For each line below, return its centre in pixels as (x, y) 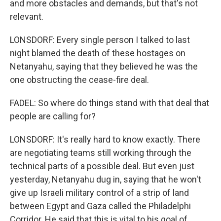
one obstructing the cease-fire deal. (79, 80)
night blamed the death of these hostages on (98, 53)
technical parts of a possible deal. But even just (102, 166)
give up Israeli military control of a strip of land (99, 193)
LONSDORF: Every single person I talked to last (100, 40)
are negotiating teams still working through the (101, 153)
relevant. (27, 17)
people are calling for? (53, 116)
